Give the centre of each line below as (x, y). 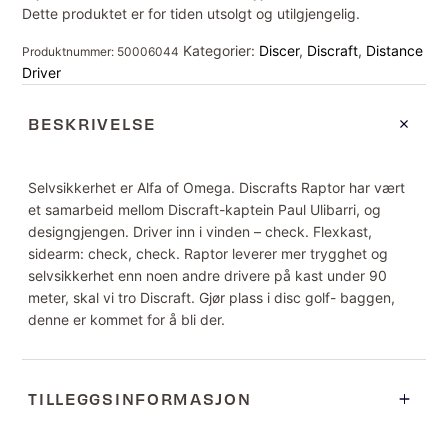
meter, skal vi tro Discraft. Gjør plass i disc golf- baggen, (212, 298)
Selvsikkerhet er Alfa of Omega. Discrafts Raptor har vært (217, 188)
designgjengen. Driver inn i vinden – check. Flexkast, (200, 232)
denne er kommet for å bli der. (127, 320)
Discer (279, 51)
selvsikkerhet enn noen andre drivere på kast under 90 (208, 276)
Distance (395, 51)
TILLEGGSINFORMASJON (140, 399)
